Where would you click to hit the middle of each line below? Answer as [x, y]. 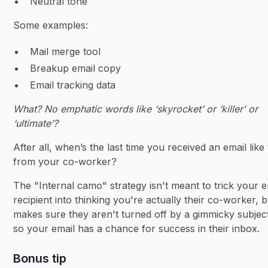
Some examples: [52, 25]
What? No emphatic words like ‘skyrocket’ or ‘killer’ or [136, 109]
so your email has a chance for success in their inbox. [137, 229]
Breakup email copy [76, 68]
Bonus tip [40, 258]
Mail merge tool [66, 51]
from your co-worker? [65, 162]
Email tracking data [73, 85]
